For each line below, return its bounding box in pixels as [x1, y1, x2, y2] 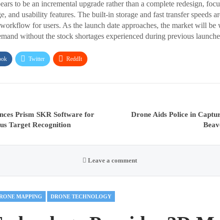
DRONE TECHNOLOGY [50, 193, 111, 200]
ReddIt [66, 55, 82, 63]
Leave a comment [86, 157, 137, 165]
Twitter [28, 55, 45, 63]
